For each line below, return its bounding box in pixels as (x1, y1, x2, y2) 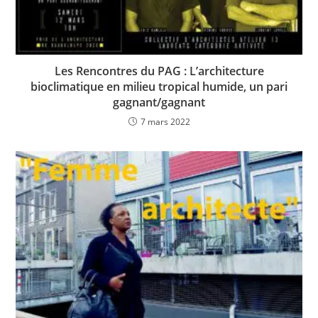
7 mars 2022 (140, 115, 190, 128)
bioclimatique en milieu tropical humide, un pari (31, 78, 287, 94)
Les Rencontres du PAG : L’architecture (54, 62, 264, 79)
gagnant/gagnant (113, 94, 205, 110)
